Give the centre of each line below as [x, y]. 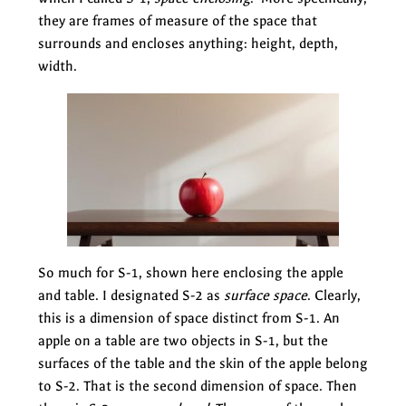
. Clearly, [334, 295]
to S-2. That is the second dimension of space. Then [198, 386]
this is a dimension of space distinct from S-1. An [189, 318]
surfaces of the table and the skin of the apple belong [203, 363]
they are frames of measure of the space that [178, 20]
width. [58, 66]
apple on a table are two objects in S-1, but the [183, 340]
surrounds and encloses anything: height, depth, [188, 43]
